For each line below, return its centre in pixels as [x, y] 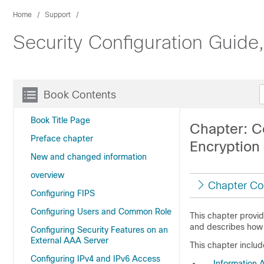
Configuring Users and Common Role [101, 212]
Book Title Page [60, 120]
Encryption [225, 146]
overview [47, 175]
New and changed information [89, 157]
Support [58, 15]
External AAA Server [70, 240]
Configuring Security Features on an [99, 230]
